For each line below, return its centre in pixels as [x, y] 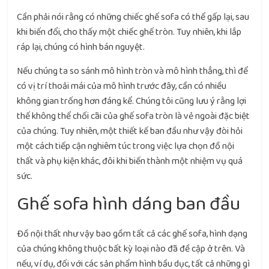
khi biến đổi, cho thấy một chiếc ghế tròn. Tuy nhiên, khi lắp [129, 32]
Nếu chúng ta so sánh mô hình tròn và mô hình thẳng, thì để [133, 71]
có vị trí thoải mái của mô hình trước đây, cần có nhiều [122, 86]
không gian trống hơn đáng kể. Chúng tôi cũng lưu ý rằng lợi [132, 101]
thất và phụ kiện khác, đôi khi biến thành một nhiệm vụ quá [130, 161]
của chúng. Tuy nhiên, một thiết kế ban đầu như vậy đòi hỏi [130, 131]
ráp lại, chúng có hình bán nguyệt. [81, 47]
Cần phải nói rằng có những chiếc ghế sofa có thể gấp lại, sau [133, 17]
